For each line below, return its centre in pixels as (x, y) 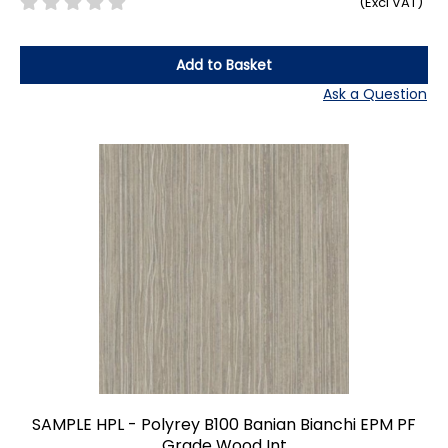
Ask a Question (375, 93)
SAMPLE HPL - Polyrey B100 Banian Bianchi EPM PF (224, 424)
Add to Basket (224, 64)
